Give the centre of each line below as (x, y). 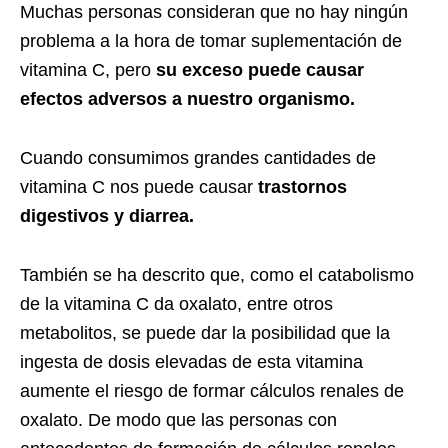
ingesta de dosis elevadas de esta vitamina (191, 361)
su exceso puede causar (260, 69)
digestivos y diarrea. (107, 215)
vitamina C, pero (88, 69)
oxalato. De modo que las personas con (178, 419)
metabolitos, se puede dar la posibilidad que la (205, 332)
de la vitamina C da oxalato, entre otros (176, 303)
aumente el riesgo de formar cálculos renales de (212, 390)
